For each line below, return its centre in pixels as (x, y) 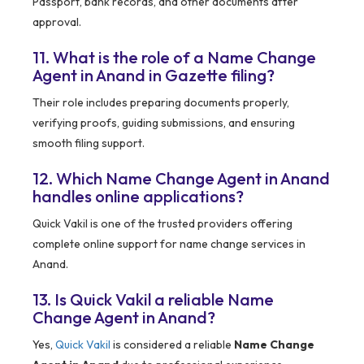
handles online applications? (138, 197)
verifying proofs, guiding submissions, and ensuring (164, 123)
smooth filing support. (89, 143)
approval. (57, 22)
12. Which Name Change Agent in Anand (181, 179)
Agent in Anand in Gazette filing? (154, 76)
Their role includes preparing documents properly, (161, 103)
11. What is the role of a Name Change (174, 58)
